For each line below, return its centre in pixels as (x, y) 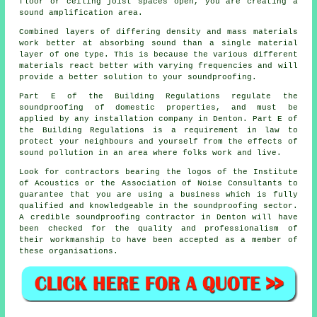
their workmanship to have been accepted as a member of (158, 240)
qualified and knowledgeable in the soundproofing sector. (158, 206)
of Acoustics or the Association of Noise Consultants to (158, 183)
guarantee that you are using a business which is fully (158, 194)
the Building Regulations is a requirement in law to (158, 130)
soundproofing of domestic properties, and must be (158, 107)
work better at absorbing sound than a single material (158, 43)
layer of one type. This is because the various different (158, 54)
